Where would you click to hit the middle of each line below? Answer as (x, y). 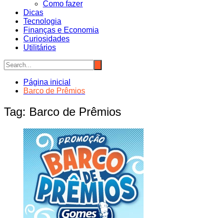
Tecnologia (42, 21)
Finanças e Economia (61, 30)
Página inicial (47, 82)
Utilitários (40, 47)
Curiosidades (46, 39)
